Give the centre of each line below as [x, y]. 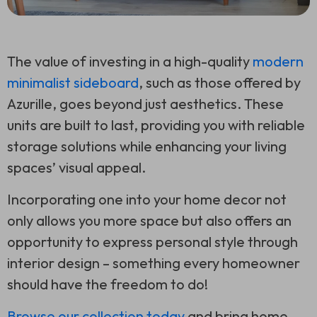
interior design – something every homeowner [154, 263]
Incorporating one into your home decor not [147, 200]
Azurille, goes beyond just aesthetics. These [145, 104]
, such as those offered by [220, 83]
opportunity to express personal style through [152, 242]
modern [278, 62]
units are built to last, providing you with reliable [156, 125]
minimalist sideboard [73, 83]
